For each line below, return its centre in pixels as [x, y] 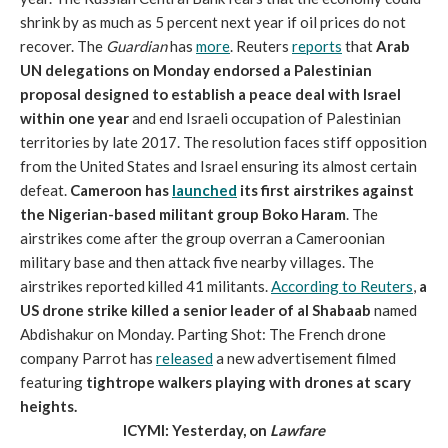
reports [317, 46]
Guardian [136, 46]
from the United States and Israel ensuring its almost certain [218, 166]
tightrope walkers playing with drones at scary [248, 382]
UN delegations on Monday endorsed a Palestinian [196, 70]
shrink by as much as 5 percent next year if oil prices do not [213, 22]
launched [204, 190]
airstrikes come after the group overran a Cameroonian [202, 238]
